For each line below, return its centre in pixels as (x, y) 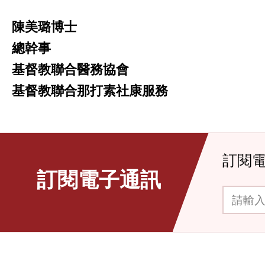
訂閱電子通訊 (99, 179)
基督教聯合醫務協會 (70, 69)
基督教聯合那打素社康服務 (90, 90)
